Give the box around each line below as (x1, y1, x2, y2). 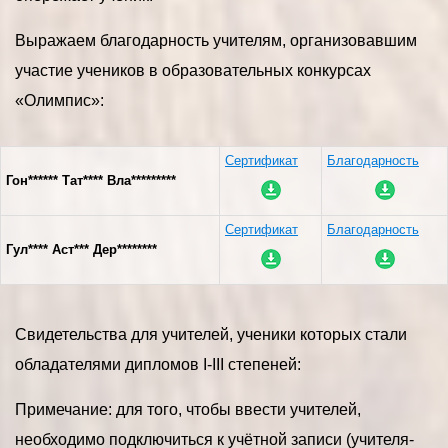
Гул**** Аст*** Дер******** (6, 242, 157, 258)
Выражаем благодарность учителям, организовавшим (15, 32, 417, 50)
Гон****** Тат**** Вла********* (6, 173, 176, 189)
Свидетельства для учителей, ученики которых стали (15, 326, 407, 344)
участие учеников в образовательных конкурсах (15, 62, 371, 80)
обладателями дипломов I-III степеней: (15, 356, 301, 374)
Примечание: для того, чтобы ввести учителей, (15, 401, 361, 419)
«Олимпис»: (15, 92, 104, 110)
